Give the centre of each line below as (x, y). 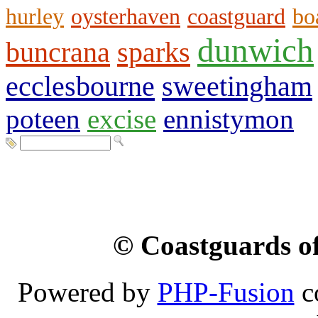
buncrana (58, 52)
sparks (154, 52)
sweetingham (237, 86)
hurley (35, 16)
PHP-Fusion (226, 292)
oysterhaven (126, 16)
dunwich (256, 50)
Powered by (87, 292)
